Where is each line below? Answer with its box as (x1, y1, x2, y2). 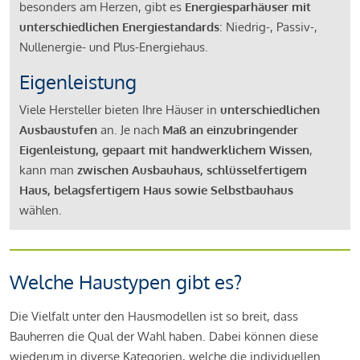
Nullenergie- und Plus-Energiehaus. (19, 39, 211, 55)
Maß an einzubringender (162, 122, 298, 138)
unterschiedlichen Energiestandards (19, 19, 219, 35)
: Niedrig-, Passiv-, (219, 19, 317, 35)
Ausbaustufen (19, 122, 97, 138)
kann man (19, 162, 77, 178)
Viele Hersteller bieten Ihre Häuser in (19, 102, 217, 118)
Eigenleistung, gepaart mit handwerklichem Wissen (19, 142, 309, 158)
